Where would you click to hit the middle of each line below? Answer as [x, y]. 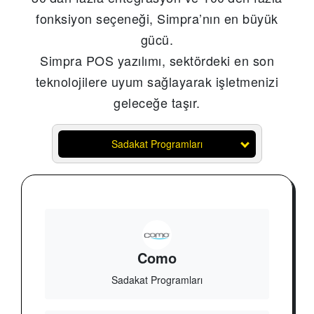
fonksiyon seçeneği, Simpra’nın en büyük [157, 18]
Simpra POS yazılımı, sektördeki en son [157, 60]
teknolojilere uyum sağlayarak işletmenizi [157, 81]
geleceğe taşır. [157, 102]
